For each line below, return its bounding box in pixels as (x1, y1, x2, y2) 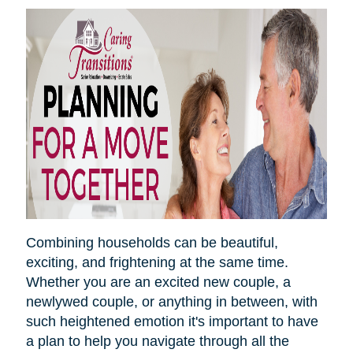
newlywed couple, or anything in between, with (25, 293, 318, 310)
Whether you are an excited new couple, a (25, 273, 291, 290)
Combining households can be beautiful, (25, 234, 278, 251)
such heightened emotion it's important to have (25, 313, 318, 329)
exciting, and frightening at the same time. (25, 254, 288, 270)
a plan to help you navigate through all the (25, 333, 289, 349)
